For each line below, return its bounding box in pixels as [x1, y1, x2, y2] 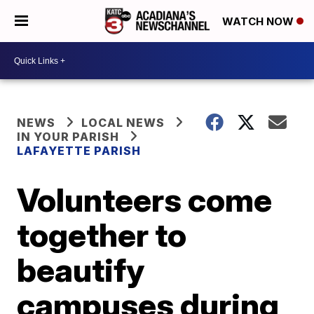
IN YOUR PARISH [17, 130, 120, 144]
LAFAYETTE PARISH [17, 144, 142, 158]
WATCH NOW [222, 15, 296, 29]
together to [17, 215, 187, 254]
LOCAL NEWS [81, 116, 165, 130]
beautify [17, 250, 145, 289]
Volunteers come [17, 180, 273, 219]
